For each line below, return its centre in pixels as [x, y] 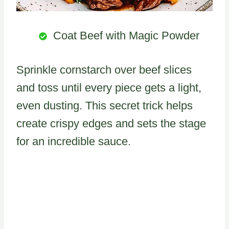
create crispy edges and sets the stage [111, 123]
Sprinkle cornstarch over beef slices [104, 70]
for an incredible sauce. [74, 141]
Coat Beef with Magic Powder [126, 35]
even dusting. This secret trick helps [105, 105]
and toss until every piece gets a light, [109, 87]
